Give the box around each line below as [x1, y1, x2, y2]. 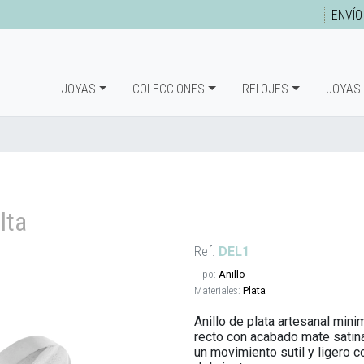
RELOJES [241, 81, 288, 97]
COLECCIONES [132, 81, 206, 97]
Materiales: [194, 284, 240, 297]
